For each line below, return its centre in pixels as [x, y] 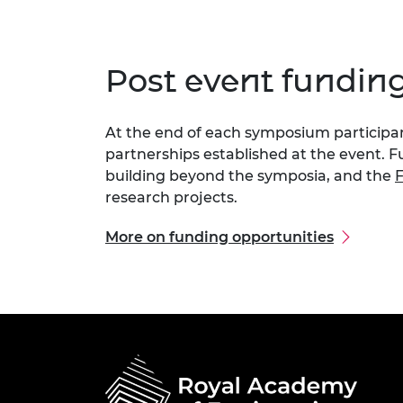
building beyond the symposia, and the [250, 176]
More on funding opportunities [219, 237]
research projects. [173, 198]
